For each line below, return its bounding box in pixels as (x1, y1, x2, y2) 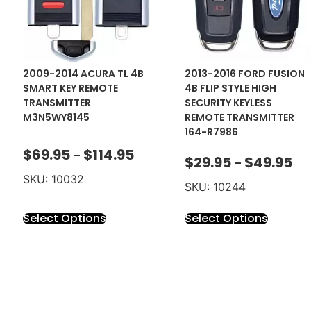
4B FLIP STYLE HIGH (184, 81, 276, 96)
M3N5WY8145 (23, 110, 90, 125)
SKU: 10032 (23, 172, 85, 187)
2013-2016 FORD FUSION (184, 67, 305, 81)
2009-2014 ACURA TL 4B (23, 67, 144, 81)
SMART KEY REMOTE (23, 81, 119, 96)
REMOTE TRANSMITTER (184, 110, 294, 125)
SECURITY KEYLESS (184, 96, 272, 110)
